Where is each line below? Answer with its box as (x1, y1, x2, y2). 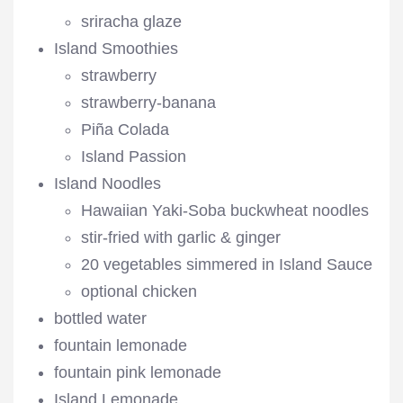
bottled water (54, 309, 147, 327)
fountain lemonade (54, 336, 187, 354)
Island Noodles (54, 175, 161, 193)
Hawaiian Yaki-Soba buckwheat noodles (81, 201, 369, 219)
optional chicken (81, 282, 197, 300)
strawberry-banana (81, 94, 216, 112)
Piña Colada (81, 121, 169, 139)
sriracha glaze (81, 13, 182, 31)
